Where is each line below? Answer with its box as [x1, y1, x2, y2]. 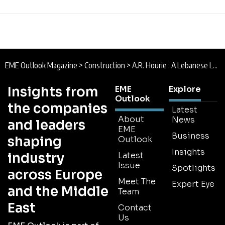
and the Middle [8, 183, 108, 200]
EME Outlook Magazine [5, 60, 77, 70]
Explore [169, 83, 201, 94]
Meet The [118, 176, 156, 187]
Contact [118, 202, 152, 213]
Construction [84, 60, 125, 70]
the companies [8, 100, 107, 117]
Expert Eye [172, 178, 214, 189]
